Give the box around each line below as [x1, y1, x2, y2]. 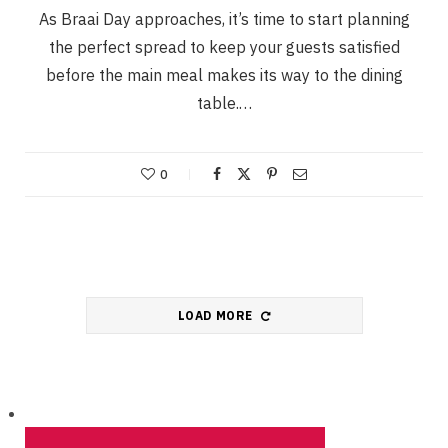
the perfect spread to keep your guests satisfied [48, 37, 400, 58]
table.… [196, 93, 252, 114]
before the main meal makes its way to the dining [45, 65, 403, 86]
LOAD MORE [177, 308, 257, 324]
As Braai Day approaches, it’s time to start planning [38, 9, 410, 30]
